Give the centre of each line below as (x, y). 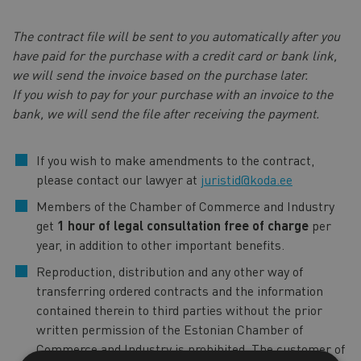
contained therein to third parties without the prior (179, 309)
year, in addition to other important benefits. (160, 244)
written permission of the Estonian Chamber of (170, 329)
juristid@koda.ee (247, 179)
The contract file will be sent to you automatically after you (176, 35)
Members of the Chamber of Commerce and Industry (185, 205)
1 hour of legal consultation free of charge (185, 225)
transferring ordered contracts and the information (180, 290)
